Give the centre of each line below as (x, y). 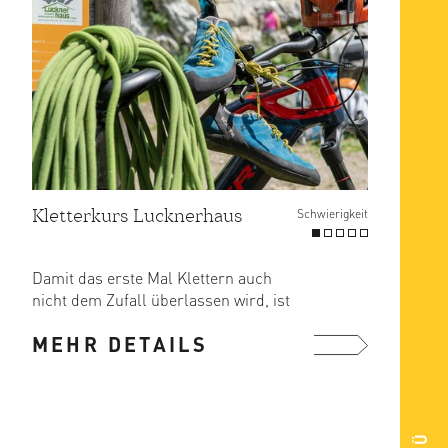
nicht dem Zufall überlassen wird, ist (161, 300)
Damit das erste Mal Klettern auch (152, 278)
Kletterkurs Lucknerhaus (137, 216)
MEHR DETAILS (120, 344)
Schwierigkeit (332, 214)
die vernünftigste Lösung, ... (129, 322)
